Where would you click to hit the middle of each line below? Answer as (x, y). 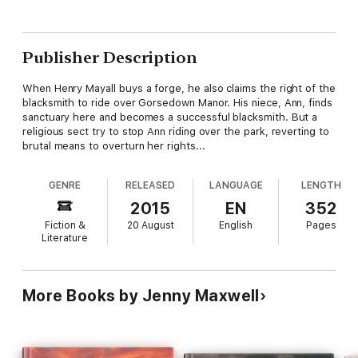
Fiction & (65, 225)
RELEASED (151, 185)
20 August (150, 225)
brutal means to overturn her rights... (114, 145)
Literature (65, 238)
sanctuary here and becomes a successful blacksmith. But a (170, 117)
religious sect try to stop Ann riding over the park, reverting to (176, 131)
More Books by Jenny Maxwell (141, 295)
